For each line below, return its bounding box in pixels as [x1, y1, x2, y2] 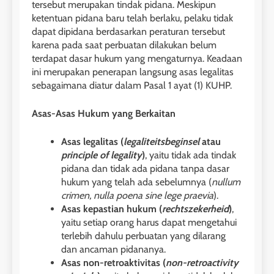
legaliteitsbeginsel [124, 136, 199, 148]
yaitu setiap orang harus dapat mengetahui [61, 217, 237, 229]
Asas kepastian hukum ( [61, 203, 162, 215]
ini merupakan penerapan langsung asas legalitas [32, 66, 234, 78]
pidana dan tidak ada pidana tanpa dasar [61, 163, 229, 175]
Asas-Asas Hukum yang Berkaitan [32, 108, 176, 120]
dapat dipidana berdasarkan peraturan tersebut [32, 26, 225, 38]
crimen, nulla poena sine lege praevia [61, 190, 213, 202]
